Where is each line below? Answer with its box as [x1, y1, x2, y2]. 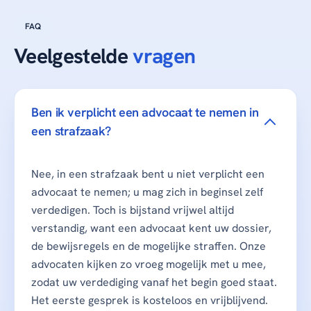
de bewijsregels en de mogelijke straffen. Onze [31, 239, 266, 254]
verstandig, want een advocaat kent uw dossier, [31, 221, 271, 236]
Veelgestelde [14, 42, 133, 70]
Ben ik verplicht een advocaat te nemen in [31, 104, 259, 121]
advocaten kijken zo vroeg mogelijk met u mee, [31, 257, 266, 272]
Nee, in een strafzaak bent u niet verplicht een [31, 167, 264, 182]
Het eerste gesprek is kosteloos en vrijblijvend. [31, 293, 268, 308]
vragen [133, 42, 196, 70]
